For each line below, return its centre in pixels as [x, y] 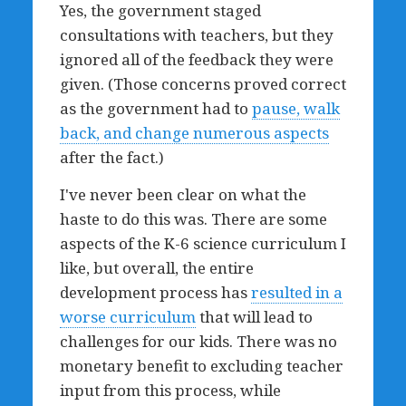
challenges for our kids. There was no [198, 341]
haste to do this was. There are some [193, 219]
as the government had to [155, 108]
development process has [155, 292]
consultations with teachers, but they [196, 35]
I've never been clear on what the [183, 194]
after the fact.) [111, 157]
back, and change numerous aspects [194, 133]
